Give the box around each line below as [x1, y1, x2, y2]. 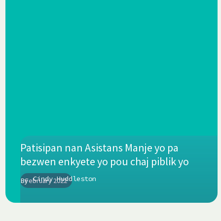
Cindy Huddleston [33, 174, 96, 183]
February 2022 [25, 176, 67, 185]
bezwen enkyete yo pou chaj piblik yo [20, 154, 189, 168]
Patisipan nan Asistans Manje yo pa [20, 140, 179, 154]
